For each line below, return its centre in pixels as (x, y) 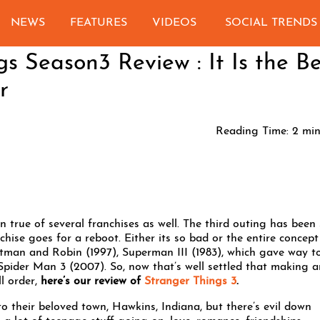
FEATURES (99, 23)
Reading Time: (252, 131)
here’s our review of (91, 281)
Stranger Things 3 (189, 281)
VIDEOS (175, 23)
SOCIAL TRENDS (271, 23)
